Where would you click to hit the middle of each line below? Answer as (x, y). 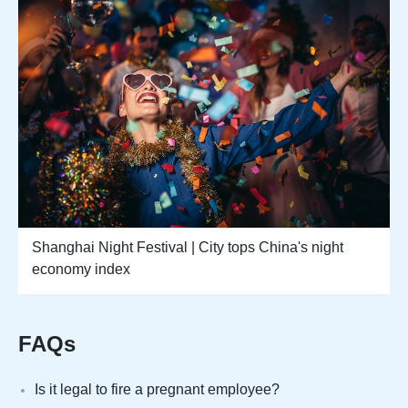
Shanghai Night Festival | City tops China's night (188, 248)
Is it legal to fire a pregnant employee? (157, 390)
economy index (81, 270)
